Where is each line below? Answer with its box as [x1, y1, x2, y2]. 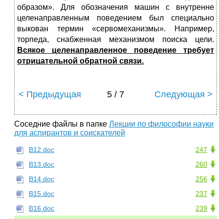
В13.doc [29, 160, 54, 169]
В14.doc [29, 175, 54, 183]
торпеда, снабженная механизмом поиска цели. [17, 35, 214, 44]
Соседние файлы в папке [14, 120, 109, 129]
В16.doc [29, 204, 54, 213]
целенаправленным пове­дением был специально [17, 14, 214, 22]
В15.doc [29, 190, 54, 198]
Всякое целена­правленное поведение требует [17, 46, 214, 55]
